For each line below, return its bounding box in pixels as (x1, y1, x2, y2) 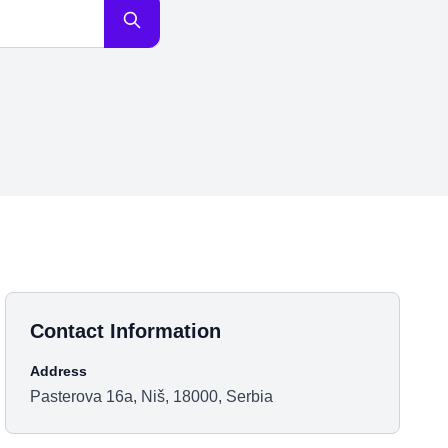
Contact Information (30, 320, 222, 342)
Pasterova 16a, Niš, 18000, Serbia (30, 388, 274, 405)
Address (30, 363, 88, 379)
